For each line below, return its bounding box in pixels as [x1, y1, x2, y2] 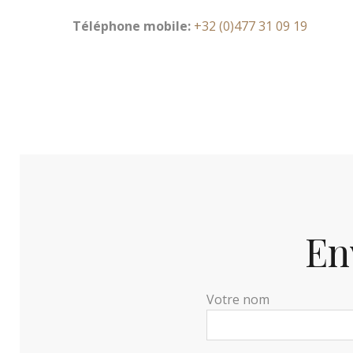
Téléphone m [72, 17, 156, 35]
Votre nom [206, 291, 270, 309]
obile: [155, 17, 191, 35]
